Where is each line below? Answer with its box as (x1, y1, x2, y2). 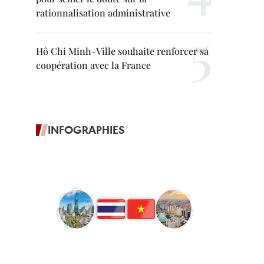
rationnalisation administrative (36, 6, 170, 19)
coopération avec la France (36, 59, 151, 71)
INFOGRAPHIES (48, 123, 125, 137)
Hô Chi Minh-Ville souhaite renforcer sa (36, 45, 209, 57)
